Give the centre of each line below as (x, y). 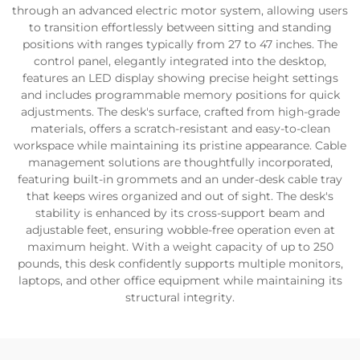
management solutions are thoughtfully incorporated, (180, 162)
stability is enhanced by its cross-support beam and (180, 213)
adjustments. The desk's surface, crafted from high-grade (180, 112)
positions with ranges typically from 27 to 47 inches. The (180, 44)
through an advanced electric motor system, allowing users (180, 10)
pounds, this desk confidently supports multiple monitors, (180, 264)
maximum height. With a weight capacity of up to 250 (180, 247)
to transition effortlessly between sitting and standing (180, 27)
